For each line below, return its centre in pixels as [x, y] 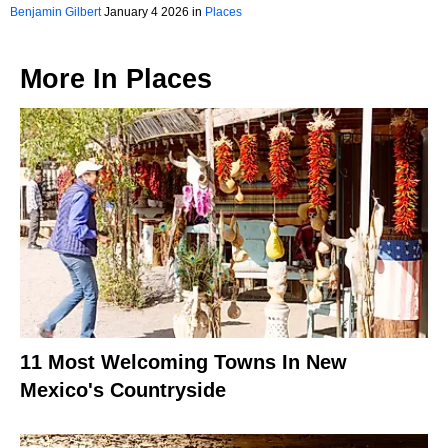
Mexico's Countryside [123, 389]
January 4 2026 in [153, 12]
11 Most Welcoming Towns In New [183, 361]
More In [73, 79]
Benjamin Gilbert [55, 12]
